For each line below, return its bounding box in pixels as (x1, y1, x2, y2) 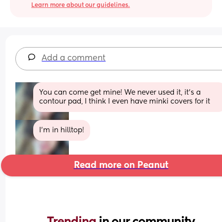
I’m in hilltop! (39, 126, 85, 134)
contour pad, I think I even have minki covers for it (39, 98, 211, 105)
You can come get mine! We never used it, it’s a (39, 89, 201, 96)
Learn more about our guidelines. (31, 2, 130, 8)
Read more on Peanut (73, 161, 168, 170)
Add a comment (42, 54, 106, 62)
